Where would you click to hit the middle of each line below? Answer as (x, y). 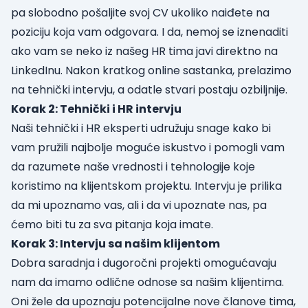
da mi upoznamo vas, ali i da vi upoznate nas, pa (139, 206)
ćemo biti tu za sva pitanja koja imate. (112, 225)
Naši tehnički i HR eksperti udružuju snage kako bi (141, 129)
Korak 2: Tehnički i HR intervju (96, 109)
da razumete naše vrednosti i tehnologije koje (133, 167)
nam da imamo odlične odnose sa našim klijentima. (147, 283)
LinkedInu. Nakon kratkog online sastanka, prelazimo (151, 71)
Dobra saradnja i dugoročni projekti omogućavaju (144, 263)
